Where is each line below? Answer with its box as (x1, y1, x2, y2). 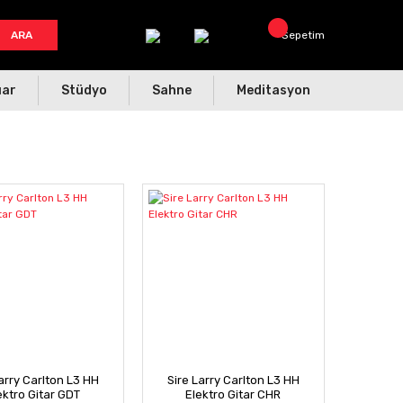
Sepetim (282, 29, 325, 41)
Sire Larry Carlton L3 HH (166, 373, 300, 388)
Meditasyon (237, 83, 310, 98)
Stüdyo (61, 83, 107, 98)
